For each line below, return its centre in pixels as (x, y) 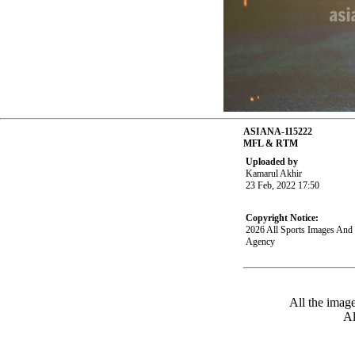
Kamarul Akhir (274, 174)
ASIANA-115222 (278, 132)
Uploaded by (272, 162)
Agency (261, 242)
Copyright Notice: (282, 218)
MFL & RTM (271, 144)
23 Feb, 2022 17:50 (283, 186)
